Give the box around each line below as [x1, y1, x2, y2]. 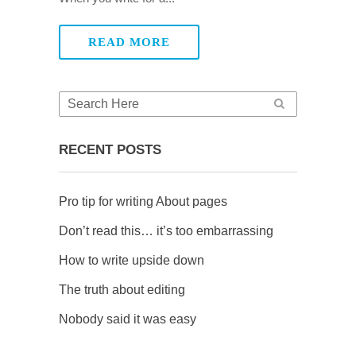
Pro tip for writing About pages [59, 195, 227, 208]
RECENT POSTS [59, 142, 161, 157]
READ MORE [88, 36, 170, 48]
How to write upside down [59, 253, 204, 267]
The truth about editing [59, 283, 185, 296]
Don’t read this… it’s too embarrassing [59, 224, 273, 238]
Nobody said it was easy [59, 312, 196, 326]
